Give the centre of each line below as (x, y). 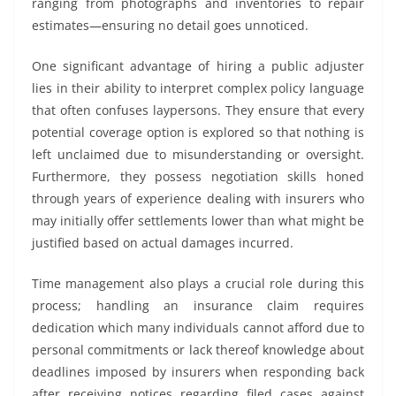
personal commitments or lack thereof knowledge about (198, 350)
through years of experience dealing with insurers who (198, 199)
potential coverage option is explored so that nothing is (198, 133)
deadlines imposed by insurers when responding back (198, 372)
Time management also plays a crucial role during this (198, 284)
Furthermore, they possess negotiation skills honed (198, 177)
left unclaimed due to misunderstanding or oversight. (198, 155)
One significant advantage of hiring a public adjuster (198, 66)
